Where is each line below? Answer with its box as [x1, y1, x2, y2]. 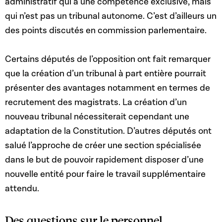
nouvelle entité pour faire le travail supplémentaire [5, 168, 206, 180]
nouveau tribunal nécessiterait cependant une [5, 111, 189, 123]
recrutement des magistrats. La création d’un [5, 97, 187, 109]
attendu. [5, 183, 41, 195]
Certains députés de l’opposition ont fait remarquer [5, 54, 211, 65]
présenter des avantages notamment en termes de [5, 82, 210, 94]
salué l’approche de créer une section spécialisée [5, 140, 201, 152]
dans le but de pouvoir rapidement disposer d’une [5, 154, 204, 166]
